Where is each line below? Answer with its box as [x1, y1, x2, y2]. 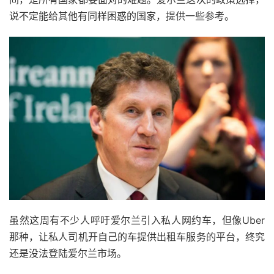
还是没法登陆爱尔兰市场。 [9, 246, 127, 259]
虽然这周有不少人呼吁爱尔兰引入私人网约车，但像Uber [9, 213, 265, 226]
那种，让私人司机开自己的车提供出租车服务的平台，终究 [9, 230, 265, 243]
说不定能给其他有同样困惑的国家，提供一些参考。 [9, 10, 234, 22]
